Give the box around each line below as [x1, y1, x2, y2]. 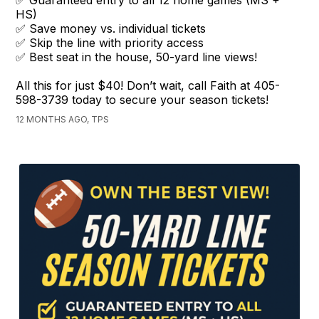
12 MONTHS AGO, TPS [16, 114, 110, 125]
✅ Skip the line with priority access [16, 36, 204, 51]
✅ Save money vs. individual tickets [16, 21, 206, 36]
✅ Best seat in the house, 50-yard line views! [16, 50, 258, 65]
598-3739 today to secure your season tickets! [16, 93, 269, 108]
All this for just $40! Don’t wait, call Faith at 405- [16, 78, 281, 93]
